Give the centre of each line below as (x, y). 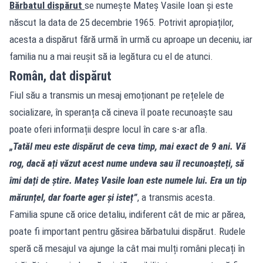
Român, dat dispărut (60, 76)
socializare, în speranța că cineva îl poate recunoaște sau (121, 112)
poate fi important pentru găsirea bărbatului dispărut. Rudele (127, 231)
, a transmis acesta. (176, 197)
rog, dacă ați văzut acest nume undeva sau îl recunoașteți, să (127, 163)
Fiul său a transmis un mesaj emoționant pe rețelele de (117, 95)
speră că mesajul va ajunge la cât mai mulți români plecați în (127, 248)
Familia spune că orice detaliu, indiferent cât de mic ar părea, (127, 214)
